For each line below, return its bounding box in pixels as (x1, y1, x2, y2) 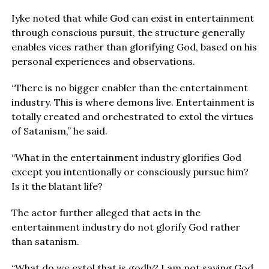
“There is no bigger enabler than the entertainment (11, 81, 248, 94)
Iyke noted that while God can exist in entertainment (11, 11, 254, 24)
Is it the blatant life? (11, 180, 103, 192)
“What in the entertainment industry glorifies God (11, 151, 241, 163)
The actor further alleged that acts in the (11, 206, 201, 219)
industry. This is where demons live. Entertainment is (11, 95, 255, 108)
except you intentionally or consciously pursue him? (11, 165, 249, 178)
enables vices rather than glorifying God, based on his (11, 40, 257, 53)
